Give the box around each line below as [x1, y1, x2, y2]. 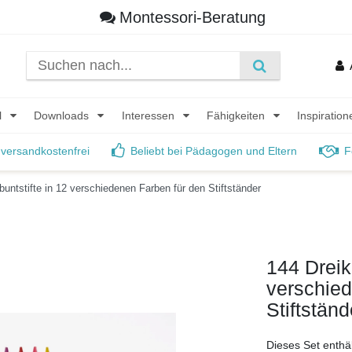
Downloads [34, 108, 93, 122]
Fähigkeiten [207, 108, 269, 122]
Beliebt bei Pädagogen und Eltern [130, 145, 297, 158]
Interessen [121, 108, 178, 122]
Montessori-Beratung [119, 8, 266, 26]
